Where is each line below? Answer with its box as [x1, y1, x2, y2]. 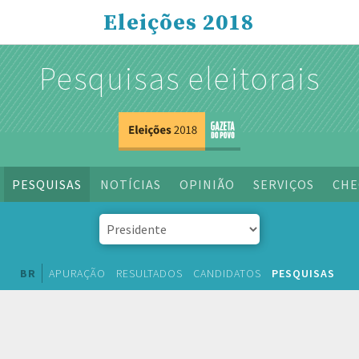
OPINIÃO [179, 176, 235, 192]
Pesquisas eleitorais [38, 58, 321, 99]
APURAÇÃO [49, 266, 106, 280]
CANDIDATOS [193, 266, 261, 280]
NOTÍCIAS [100, 176, 161, 192]
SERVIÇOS [253, 176, 314, 192]
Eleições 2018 [103, 9, 254, 37]
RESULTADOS [116, 266, 183, 280]
